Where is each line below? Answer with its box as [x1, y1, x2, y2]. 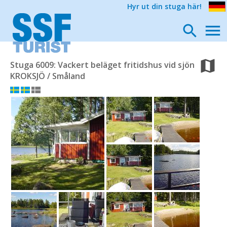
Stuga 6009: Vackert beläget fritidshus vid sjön [10, 59, 195, 70]
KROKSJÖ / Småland [10, 70, 85, 82]
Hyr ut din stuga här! [127, 2, 202, 11]
